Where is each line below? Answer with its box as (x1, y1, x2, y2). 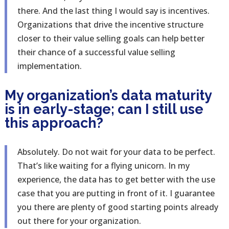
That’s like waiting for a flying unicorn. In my (17, 160, 190, 171)
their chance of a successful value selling (17, 47, 175, 58)
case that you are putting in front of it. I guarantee (17, 188, 215, 199)
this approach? (4, 115, 103, 131)
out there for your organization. (17, 215, 141, 226)
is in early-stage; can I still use (4, 101, 203, 117)
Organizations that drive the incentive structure (17, 19, 203, 30)
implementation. (17, 60, 82, 72)
